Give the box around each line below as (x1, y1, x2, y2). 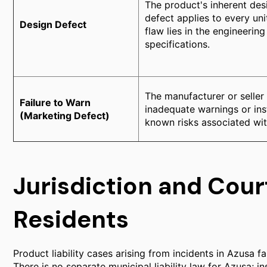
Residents (13, 204, 129, 235)
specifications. (145, 38, 210, 50)
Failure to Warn (20, 97, 91, 108)
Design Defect (20, 18, 86, 30)
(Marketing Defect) (20, 110, 110, 122)
